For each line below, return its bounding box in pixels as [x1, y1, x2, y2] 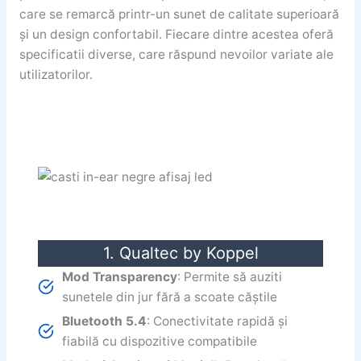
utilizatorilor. [19, 66, 93, 82]
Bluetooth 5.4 [62, 313, 147, 330]
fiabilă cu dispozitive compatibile [62, 334, 258, 350]
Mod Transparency [62, 269, 178, 285]
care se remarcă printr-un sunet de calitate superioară [19, 6, 339, 22]
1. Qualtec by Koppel [102, 243, 259, 263]
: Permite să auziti [177, 269, 283, 285]
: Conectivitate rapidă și [147, 313, 288, 330]
